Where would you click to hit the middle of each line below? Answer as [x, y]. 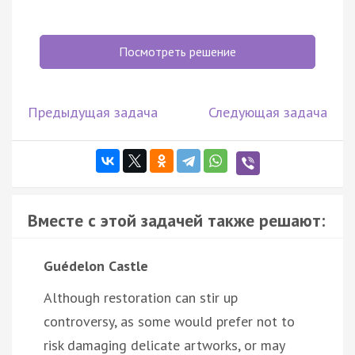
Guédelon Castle [96, 265]
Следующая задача [268, 112]
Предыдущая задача [93, 112]
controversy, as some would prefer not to [169, 321]
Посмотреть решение [177, 51]
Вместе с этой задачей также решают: [176, 220]
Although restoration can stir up [141, 297]
